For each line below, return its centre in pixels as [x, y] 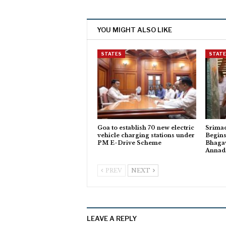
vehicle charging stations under [146, 135]
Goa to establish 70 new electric [146, 127]
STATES [111, 54]
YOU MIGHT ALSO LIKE [134, 30]
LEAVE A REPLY [112, 218]
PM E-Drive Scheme [129, 143]
